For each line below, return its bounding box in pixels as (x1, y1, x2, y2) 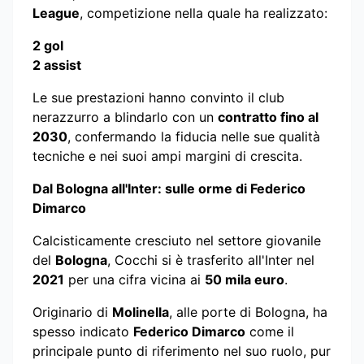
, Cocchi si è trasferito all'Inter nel (107, 252, 314, 268)
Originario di (32, 304, 112, 320)
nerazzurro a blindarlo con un (32, 109, 218, 125)
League (32, 5, 80, 21)
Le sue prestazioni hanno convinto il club (32, 89, 284, 106)
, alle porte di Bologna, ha (169, 304, 327, 320)
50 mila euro (205, 271, 284, 288)
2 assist (32, 57, 81, 73)
